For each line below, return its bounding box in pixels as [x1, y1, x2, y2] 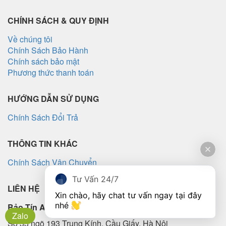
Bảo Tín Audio [8, 201, 63, 213]
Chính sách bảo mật [8, 55, 79, 67]
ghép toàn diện [121, 5, 178, 17]
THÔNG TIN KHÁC [8, 137, 78, 149]
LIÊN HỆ [8, 182, 40, 194]
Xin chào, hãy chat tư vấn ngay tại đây [55, 190, 202, 200]
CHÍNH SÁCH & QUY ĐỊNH [8, 14, 109, 26]
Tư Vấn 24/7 [72, 174, 119, 184]
